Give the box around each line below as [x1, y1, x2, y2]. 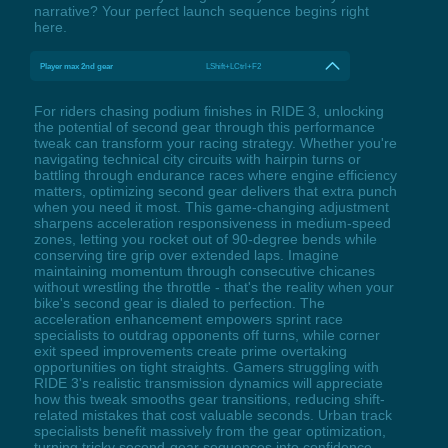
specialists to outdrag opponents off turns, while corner [33, 327, 380, 344]
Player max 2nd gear [40, 61, 113, 72]
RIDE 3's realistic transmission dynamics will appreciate [33, 375, 383, 392]
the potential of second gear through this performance [33, 119, 375, 136]
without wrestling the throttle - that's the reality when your [33, 279, 394, 296]
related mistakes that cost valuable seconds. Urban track [33, 407, 392, 424]
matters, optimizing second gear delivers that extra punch [33, 183, 397, 200]
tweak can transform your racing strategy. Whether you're [33, 135, 397, 152]
